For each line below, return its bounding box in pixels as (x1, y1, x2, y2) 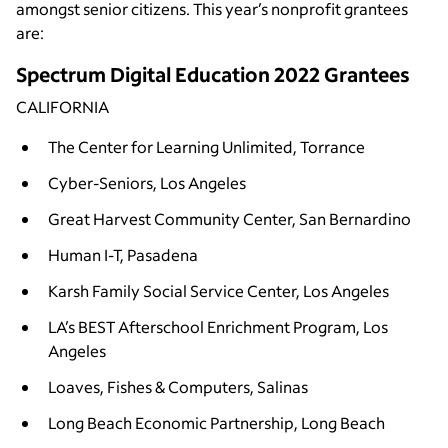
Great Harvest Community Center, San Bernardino (48, 207, 411, 229)
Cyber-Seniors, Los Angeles (48, 171, 246, 193)
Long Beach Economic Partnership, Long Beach (48, 411, 385, 433)
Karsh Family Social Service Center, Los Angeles (48, 279, 389, 301)
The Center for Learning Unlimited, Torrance (48, 135, 365, 157)
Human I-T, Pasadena (48, 243, 201, 265)
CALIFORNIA (16, 95, 109, 117)
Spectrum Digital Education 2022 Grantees (16, 60, 410, 87)
